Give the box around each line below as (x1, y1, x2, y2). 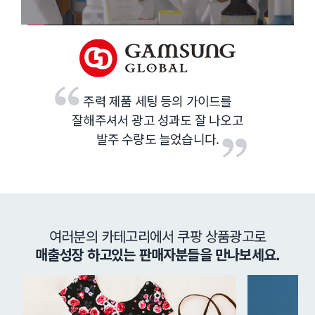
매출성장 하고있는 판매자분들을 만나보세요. (34, 244, 281, 265)
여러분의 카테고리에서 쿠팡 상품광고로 (49, 226, 266, 247)
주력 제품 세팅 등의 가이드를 (83, 91, 232, 110)
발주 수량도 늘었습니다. (96, 129, 219, 148)
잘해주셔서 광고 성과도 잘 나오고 (72, 110, 243, 129)
